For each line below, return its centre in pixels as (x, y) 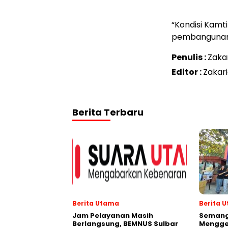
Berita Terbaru (108, 112)
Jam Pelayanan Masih (113, 215)
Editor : (187, 72)
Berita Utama (96, 203)
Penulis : (190, 57)
